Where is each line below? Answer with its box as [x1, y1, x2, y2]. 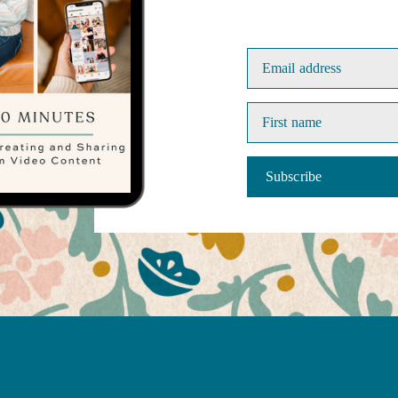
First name [262, 115, 322, 130]
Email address [262, 60, 342, 76]
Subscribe [266, 169, 322, 184]
